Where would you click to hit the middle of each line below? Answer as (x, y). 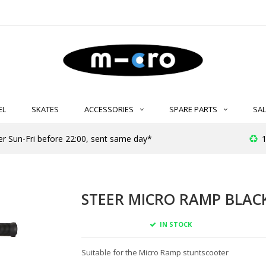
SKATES (45, 110)
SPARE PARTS (193, 110)
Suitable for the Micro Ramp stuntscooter (155, 252)
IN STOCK (175, 224)
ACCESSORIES (109, 110)
